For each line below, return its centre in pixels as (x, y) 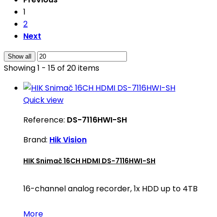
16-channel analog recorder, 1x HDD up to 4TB (110, 188)
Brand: (36, 139)
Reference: (45, 120)
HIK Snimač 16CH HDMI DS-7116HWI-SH (89, 161)
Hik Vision (68, 139)
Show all (20, 56)
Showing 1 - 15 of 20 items (52, 68)
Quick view (43, 100)
